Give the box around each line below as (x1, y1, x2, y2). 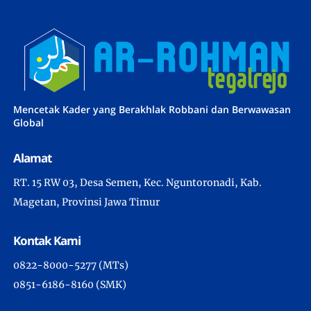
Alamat (13, 149, 52, 166)
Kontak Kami (13, 232, 81, 249)
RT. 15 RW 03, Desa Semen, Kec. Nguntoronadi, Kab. (13, 176, 262, 189)
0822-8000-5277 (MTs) (13, 258, 129, 271)
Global (13, 115, 44, 129)
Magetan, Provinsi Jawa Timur (13, 195, 160, 208)
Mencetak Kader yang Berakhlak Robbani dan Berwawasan (13, 102, 292, 116)
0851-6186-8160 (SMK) (13, 278, 127, 291)
